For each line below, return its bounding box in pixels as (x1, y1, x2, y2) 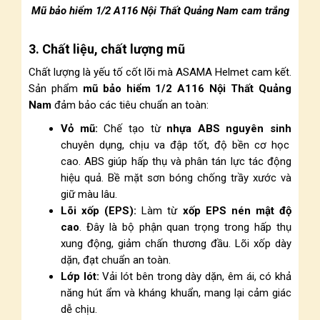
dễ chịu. (61, 303, 97, 316)
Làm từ (136, 204, 183, 217)
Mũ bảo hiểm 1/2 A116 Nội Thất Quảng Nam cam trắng (31, 4, 289, 17)
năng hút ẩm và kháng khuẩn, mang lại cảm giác (61, 286, 291, 299)
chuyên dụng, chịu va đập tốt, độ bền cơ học (61, 139, 289, 151)
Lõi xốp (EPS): (61, 204, 137, 217)
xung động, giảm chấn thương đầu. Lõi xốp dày (61, 237, 291, 250)
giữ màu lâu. (61, 188, 117, 201)
